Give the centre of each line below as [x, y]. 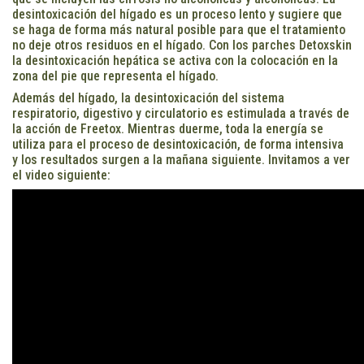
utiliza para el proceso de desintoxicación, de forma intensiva [178, 144]
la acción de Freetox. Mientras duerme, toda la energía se [168, 128]
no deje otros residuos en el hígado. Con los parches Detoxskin [182, 45]
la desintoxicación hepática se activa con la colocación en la [175, 60]
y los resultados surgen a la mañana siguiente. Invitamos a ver [181, 159]
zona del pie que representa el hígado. [115, 76]
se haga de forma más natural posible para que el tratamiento [179, 29]
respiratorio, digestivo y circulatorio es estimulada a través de [181, 113]
